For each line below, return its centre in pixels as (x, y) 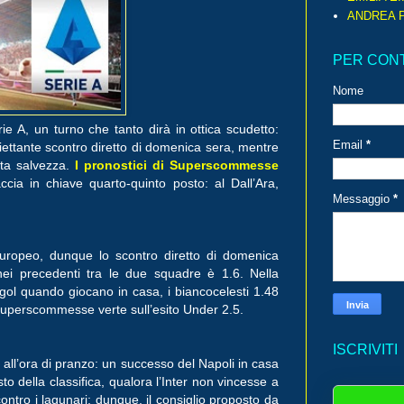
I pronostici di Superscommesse (177, 165)
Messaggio (363, 199)
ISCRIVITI (365, 350)
